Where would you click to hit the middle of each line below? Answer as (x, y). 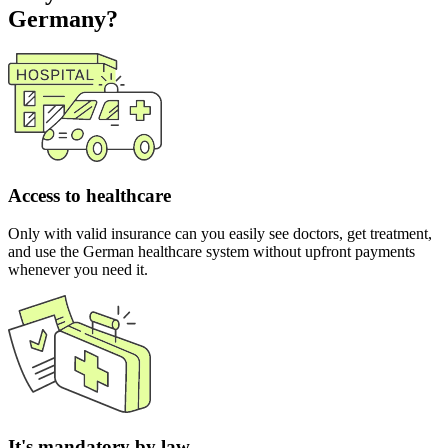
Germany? (63, 19)
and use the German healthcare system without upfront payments (211, 252)
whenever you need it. (78, 270)
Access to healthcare (89, 195)
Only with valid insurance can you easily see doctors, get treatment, (220, 234)
